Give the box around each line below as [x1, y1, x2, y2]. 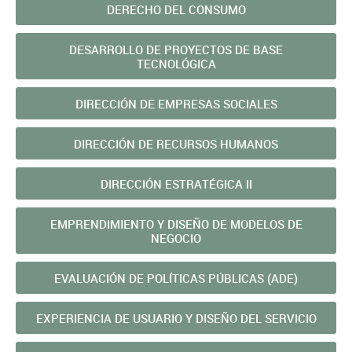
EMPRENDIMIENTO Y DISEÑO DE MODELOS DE [49, 216, 302, 232]
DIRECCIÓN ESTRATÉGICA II [100, 176, 252, 192]
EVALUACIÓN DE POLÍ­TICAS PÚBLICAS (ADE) [54, 270, 298, 286]
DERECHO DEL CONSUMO [106, 2, 246, 17]
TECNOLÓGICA [136, 56, 216, 71]
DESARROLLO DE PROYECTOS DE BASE [69, 42, 283, 57]
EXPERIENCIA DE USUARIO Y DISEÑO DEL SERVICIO [35, 310, 317, 326]
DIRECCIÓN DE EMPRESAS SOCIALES [75, 96, 277, 112]
